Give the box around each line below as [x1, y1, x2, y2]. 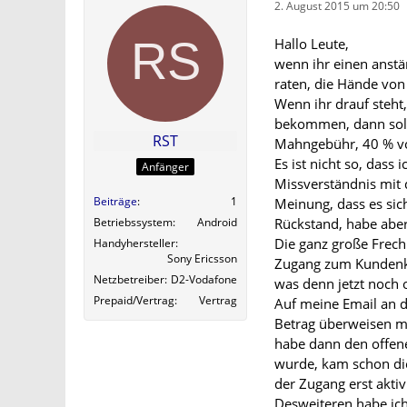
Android [197, 214, 237, 231]
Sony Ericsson [167, 251, 237, 267]
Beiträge [94, 194, 137, 210]
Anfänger [142, 159, 189, 175]
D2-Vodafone [171, 272, 237, 288]
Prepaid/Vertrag [94, 293, 174, 309]
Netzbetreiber [94, 272, 164, 288]
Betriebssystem [94, 214, 173, 231]
